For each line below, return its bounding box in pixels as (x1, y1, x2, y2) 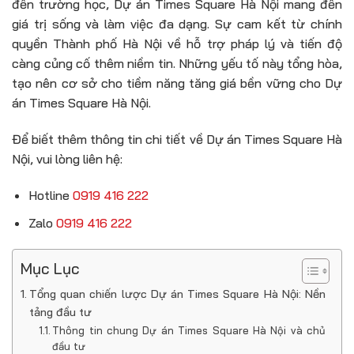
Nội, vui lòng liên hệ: (12, 151, 122, 168)
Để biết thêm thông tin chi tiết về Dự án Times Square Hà (12, 131, 342, 148)
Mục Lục (21, 258, 80, 278)
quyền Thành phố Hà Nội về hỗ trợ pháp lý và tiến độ (12, 36, 342, 52)
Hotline (28, 187, 73, 204)
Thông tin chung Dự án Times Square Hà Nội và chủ (52, 324, 326, 337)
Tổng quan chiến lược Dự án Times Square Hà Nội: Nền (28, 287, 326, 302)
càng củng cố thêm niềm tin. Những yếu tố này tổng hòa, (12, 55, 342, 72)
